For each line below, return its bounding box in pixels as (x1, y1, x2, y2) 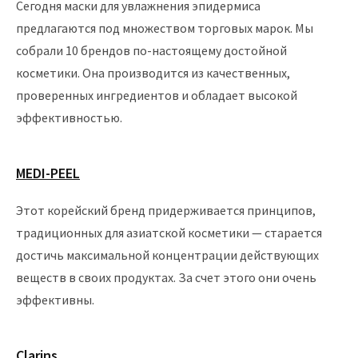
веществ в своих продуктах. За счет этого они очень (16, 269, 316, 285)
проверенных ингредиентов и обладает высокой (16, 87, 297, 103)
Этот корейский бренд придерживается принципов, (16, 202, 316, 218)
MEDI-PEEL (16, 164, 80, 182)
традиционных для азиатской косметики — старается (16, 225, 322, 241)
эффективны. (16, 292, 94, 308)
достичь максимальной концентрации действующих (16, 247, 319, 263)
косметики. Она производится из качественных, (16, 65, 290, 81)
